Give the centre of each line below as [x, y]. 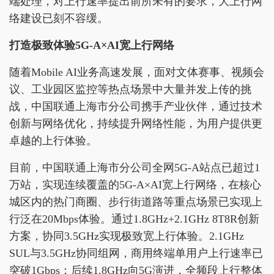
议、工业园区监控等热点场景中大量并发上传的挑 [130, 90]
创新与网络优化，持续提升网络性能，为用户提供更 [136, 124]
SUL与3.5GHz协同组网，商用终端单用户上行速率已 [136, 254]
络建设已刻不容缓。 [59, 19]
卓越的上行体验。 [53, 141]
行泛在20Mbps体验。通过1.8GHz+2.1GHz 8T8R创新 [134, 219]
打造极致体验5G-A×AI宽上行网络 [92, 46]
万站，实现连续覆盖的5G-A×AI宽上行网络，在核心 [135, 185]
